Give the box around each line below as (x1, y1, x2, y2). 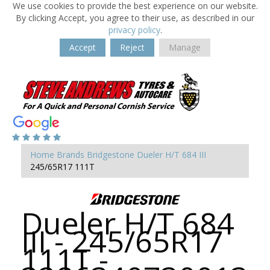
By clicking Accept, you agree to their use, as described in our (16, 12, 254, 24)
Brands (57, 149, 84, 160)
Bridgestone (87, 149, 134, 160)
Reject (120, 42, 145, 53)
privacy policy (108, 24, 160, 36)
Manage (169, 42, 201, 53)
